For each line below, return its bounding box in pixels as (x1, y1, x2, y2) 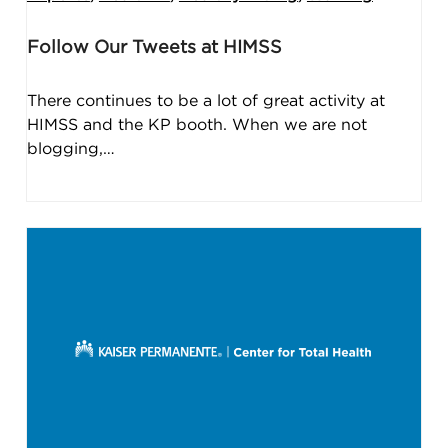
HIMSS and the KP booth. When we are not (26, 116, 367, 133)
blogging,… (26, 140, 115, 157)
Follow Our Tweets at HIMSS (26, 38, 282, 57)
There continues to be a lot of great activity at (26, 92, 385, 109)
